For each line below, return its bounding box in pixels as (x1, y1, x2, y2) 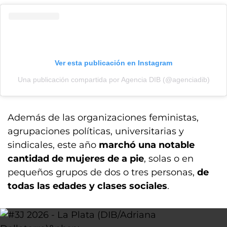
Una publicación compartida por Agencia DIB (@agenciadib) (17, 75, 210, 84)
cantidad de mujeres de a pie (8, 153, 144, 164)
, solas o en (144, 153, 194, 164)
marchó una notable (96, 139, 195, 150)
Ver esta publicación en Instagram (55, 59, 172, 67)
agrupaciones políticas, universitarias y (8, 126, 184, 137)
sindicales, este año (8, 139, 96, 150)
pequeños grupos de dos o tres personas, (8, 167, 197, 178)
